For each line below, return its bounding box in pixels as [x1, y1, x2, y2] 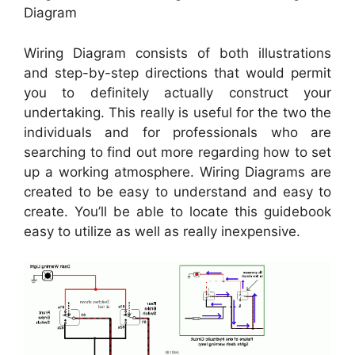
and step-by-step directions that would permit [24, 64, 331, 81]
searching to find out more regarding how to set [24, 143, 331, 160]
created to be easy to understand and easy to [24, 183, 331, 200]
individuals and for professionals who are [24, 124, 331, 140]
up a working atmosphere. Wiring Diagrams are [24, 163, 331, 180]
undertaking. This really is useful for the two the [24, 104, 331, 120]
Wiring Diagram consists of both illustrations [24, 44, 331, 61]
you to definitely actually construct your [24, 84, 331, 101]
